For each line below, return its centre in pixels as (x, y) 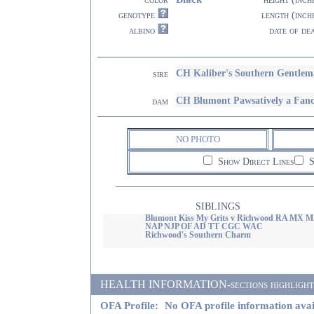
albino (142, 30)
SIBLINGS (218, 206)
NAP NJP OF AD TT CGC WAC (204, 226)
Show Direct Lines (254, 162)
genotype (137, 15)
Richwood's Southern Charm (198, 235)
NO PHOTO (198, 139)
